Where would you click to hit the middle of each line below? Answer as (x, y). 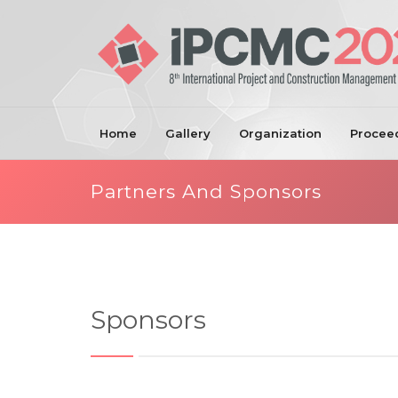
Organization (280, 133)
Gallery (188, 133)
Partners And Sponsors (206, 191)
